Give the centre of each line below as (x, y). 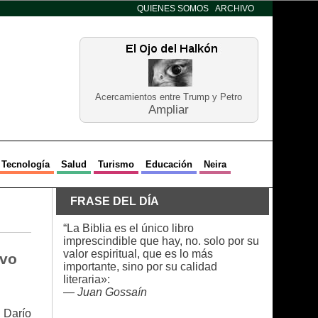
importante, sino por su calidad (140, 267)
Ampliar (169, 110)
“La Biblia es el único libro (128, 228)
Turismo (116, 164)
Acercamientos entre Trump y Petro (169, 97)
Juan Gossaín (112, 292)
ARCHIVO (234, 9)
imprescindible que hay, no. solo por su (161, 241)
